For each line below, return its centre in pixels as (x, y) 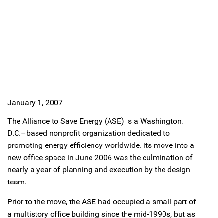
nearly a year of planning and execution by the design (99, 170)
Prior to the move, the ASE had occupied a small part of (102, 202)
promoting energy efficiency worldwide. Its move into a (101, 145)
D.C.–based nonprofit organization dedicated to (89, 133)
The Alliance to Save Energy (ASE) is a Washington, (95, 121)
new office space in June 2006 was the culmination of (100, 157)
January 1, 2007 (35, 102)
